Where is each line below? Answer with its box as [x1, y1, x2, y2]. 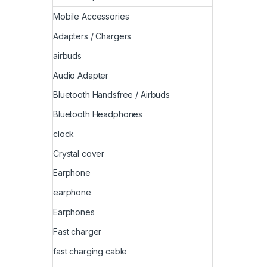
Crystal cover [53, 148, 105, 159]
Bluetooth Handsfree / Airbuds [53, 89, 170, 100]
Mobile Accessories [53, 11, 129, 22]
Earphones [53, 207, 95, 218]
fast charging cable [53, 246, 128, 256]
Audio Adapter [53, 70, 109, 80]
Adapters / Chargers [53, 30, 132, 41]
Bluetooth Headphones [53, 109, 143, 120]
